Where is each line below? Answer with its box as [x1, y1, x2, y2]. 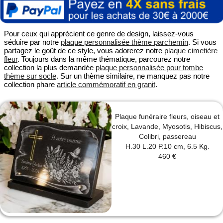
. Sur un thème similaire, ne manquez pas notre [56, 72, 210, 81]
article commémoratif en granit [57, 80, 155, 89]
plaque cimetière [164, 46, 218, 55]
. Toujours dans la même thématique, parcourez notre [17, 55, 190, 64]
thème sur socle [4, 72, 56, 81]
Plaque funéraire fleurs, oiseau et [115, 112, 220, 121]
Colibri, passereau [138, 132, 196, 141]
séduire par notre [4, 38, 61, 47]
